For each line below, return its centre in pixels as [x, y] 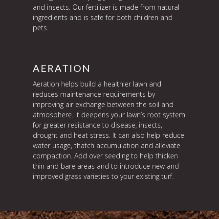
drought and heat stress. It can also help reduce [109, 135]
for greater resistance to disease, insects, [98, 125]
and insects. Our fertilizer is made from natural [106, 7]
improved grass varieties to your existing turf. [103, 176]
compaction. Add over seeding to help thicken [106, 156]
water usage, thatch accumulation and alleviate [107, 145]
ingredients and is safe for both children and [103, 17]
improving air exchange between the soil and [103, 104]
